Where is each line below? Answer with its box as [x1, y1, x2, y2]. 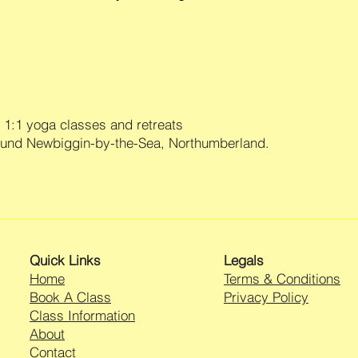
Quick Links [30, 252, 101, 269]
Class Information [30, 307, 135, 324]
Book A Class [30, 288, 111, 306]
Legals [224, 252, 264, 269]
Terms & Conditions [224, 270, 340, 288]
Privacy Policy [224, 288, 308, 306]
